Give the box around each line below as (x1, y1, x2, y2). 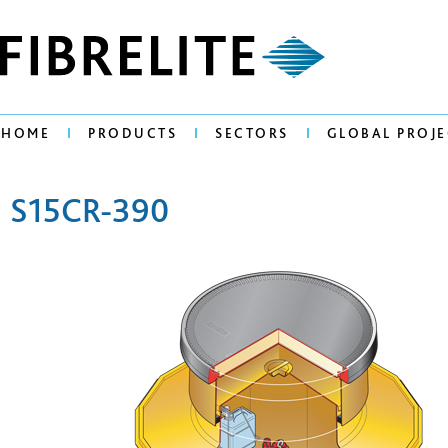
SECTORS (215, 125, 289, 142)
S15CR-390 (10, 189, 169, 230)
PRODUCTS (88, 125, 177, 142)
